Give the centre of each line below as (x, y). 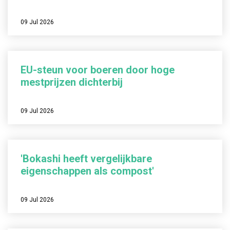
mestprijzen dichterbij (72, 82)
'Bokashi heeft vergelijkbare (86, 159)
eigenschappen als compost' (87, 171)
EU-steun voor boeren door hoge (98, 70)
